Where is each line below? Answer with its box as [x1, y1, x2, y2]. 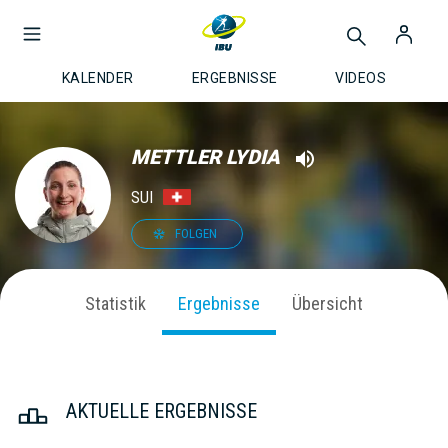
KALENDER [61, 70, 134, 86]
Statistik [85, 292, 146, 314]
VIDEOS [335, 70, 387, 86]
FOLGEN [174, 226, 217, 241]
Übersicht [292, 292, 363, 314]
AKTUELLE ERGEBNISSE [66, 398, 257, 423]
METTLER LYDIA [131, 144, 280, 169]
